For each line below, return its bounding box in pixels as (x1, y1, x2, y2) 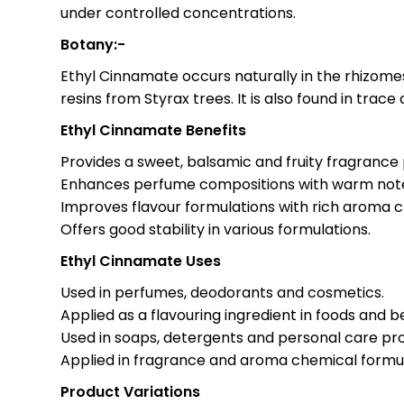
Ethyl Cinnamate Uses (60, 251, 222, 271)
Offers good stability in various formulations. (60, 219, 372, 240)
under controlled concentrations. (60, 3, 297, 23)
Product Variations (60, 381, 201, 402)
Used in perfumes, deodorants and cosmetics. (60, 282, 385, 303)
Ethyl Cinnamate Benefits (60, 120, 247, 141)
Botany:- (60, 34, 126, 55)
